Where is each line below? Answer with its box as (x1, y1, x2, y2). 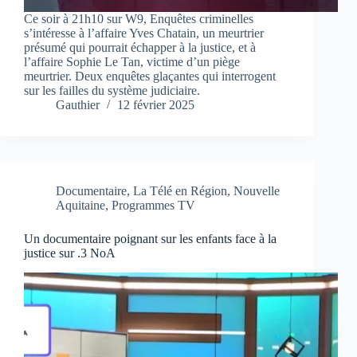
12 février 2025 (117, 98, 194, 112)
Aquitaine (56, 198, 105, 213)
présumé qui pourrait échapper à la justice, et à (24, 41, 256, 55)
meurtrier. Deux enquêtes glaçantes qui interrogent (24, 69, 276, 84)
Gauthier (56, 98, 100, 112)
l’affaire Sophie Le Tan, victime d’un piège (24, 55, 240, 69)
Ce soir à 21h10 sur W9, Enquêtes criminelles (24, 12, 253, 26)
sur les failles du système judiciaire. (24, 84, 200, 98)
